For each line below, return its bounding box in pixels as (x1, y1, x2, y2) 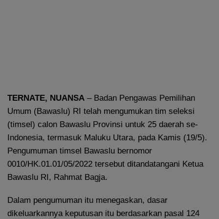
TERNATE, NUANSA (7, 93, 85, 103)
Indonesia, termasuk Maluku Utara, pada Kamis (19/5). (7, 133, 207, 143)
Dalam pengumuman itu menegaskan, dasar (7, 196, 168, 205)
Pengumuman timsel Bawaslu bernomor (7, 146, 152, 156)
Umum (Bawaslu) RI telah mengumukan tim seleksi (7, 107, 195, 116)
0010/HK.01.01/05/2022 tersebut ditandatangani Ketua (7, 159, 203, 169)
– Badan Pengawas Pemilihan (85, 93, 195, 103)
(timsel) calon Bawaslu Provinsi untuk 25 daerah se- (7, 120, 198, 130)
